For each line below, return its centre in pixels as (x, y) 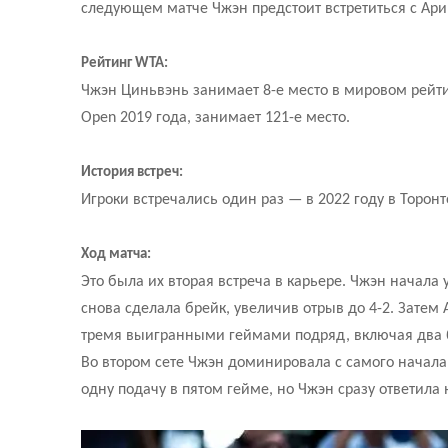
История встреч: (131, 172)
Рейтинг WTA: (124, 63)
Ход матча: (115, 254)
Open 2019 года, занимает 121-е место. (215, 117)
